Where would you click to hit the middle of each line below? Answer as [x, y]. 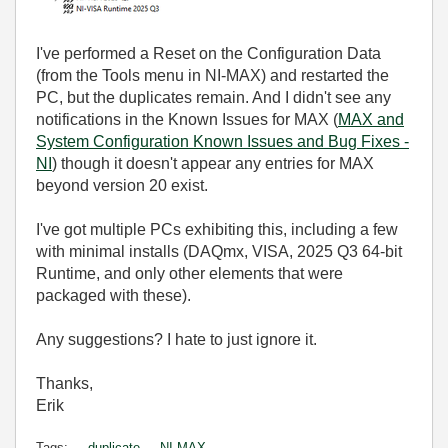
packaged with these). [113, 295]
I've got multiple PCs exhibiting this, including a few [217, 229]
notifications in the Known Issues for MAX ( [187, 119]
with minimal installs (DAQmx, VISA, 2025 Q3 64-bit [219, 251]
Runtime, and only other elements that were [189, 273]
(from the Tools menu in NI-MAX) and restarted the [212, 75]
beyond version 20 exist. [122, 185]
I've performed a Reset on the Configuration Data [208, 53]
